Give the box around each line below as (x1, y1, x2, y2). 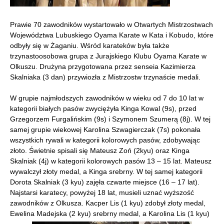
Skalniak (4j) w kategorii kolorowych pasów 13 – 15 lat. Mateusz (10, 157, 211, 165)
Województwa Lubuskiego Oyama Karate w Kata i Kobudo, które (10, 31, 213, 39)
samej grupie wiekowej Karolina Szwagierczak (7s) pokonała (10, 125, 200, 133)
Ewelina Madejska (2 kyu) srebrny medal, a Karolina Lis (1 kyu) (10, 209, 209, 217)
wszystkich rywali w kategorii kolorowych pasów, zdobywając (10, 136, 200, 144)
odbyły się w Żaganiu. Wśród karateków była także (10, 41, 169, 49)
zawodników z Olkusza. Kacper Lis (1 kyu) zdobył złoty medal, (10, 199, 205, 207)
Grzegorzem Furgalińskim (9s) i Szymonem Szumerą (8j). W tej (10, 115, 210, 123)
